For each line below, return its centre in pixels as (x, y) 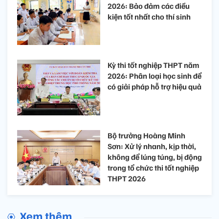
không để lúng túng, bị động (155, 157)
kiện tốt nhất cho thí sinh (149, 16)
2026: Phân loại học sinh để (154, 76)
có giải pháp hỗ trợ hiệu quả (154, 87)
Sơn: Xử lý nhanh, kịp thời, (152, 146)
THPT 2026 (127, 178)
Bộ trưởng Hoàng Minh (146, 135)
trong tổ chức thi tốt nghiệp (153, 167)
